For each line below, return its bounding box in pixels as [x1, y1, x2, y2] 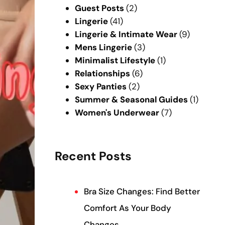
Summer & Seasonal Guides [74, 93, 188, 105]
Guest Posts [74, 2, 124, 14]
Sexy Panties [74, 80, 127, 92]
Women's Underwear [74, 106, 159, 118]
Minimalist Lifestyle [74, 54, 155, 66]
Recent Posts [54, 148, 132, 164]
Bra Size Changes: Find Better [83, 186, 200, 197]
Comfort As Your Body [83, 202, 171, 214]
